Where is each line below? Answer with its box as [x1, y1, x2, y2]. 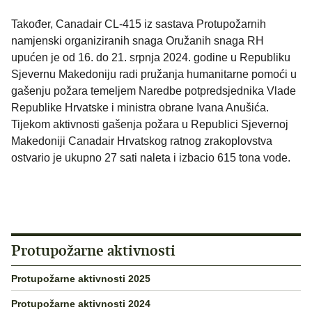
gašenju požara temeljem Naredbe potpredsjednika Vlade [11, 85, 296, 97]
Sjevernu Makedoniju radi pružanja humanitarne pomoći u [11, 68, 297, 81]
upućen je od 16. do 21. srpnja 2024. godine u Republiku [11, 52, 290, 64]
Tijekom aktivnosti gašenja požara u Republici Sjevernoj [11, 118, 288, 131]
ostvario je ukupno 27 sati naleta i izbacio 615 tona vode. [11, 152, 290, 164]
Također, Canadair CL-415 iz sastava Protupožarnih [11, 18, 266, 31]
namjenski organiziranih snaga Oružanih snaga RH [11, 35, 264, 47]
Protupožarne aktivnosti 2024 [11, 297, 150, 309]
